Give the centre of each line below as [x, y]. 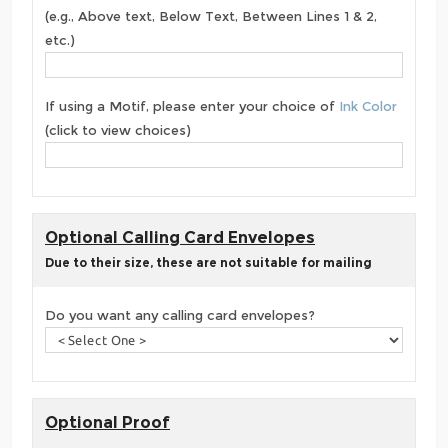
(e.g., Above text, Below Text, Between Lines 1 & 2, [211, 16]
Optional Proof [107, 423]
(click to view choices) [118, 130]
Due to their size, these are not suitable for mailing [208, 263]
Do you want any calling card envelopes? [180, 315]
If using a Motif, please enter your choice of [192, 106]
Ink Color [368, 106]
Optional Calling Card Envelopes [180, 238]
